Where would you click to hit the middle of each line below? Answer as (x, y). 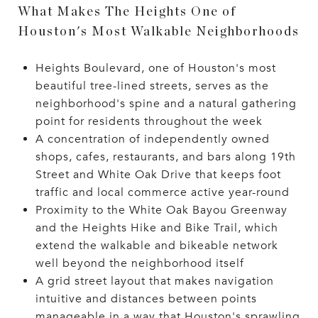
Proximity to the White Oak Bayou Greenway (161, 210)
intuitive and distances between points (146, 298)
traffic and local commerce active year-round (162, 192)
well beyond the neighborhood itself (139, 263)
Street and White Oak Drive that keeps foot (158, 174)
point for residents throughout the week (149, 121)
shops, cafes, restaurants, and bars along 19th (165, 157)
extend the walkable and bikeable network (157, 245)
